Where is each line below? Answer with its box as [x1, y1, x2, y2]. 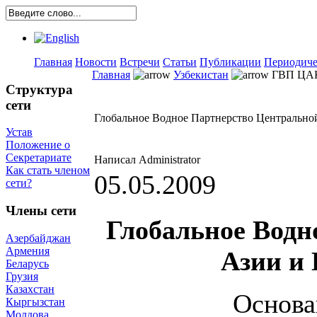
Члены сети [6, 203, 76, 219]
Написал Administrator [94, 154, 203, 166]
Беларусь [6, 257, 49, 270]
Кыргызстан [6, 295, 65, 308]
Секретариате [6, 151, 71, 164]
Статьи [163, 56, 197, 68]
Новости [75, 56, 117, 68]
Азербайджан [6, 231, 71, 244]
